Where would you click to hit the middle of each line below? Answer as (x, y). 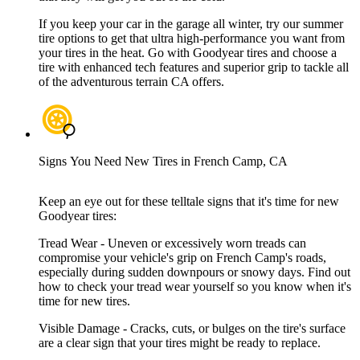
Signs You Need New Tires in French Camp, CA (163, 162)
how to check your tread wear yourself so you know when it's (195, 287)
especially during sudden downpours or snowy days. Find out (194, 272)
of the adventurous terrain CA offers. (131, 82)
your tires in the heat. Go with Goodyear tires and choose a (188, 53)
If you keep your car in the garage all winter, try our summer (191, 24)
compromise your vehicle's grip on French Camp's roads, (182, 258)
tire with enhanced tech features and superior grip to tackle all (194, 67)
